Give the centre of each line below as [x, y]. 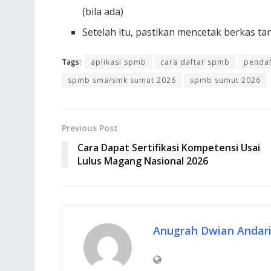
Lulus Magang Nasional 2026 [143, 161]
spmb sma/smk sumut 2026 [122, 80]
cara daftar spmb [195, 62]
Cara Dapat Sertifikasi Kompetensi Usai [169, 148]
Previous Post [90, 128]
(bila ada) [103, 12]
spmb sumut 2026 [225, 80]
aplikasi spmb [119, 62]
